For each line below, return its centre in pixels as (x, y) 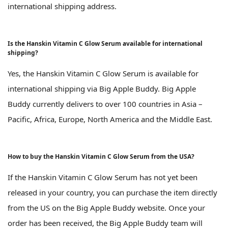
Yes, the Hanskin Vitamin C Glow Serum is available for (103, 74)
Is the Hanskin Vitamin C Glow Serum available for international (105, 44)
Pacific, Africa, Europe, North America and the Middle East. (110, 119)
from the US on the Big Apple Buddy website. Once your (106, 208)
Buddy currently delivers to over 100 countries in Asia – (105, 104)
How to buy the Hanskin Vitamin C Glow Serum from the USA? (101, 157)
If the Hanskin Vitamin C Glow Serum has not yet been (103, 177)
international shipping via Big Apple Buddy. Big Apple (102, 89)
